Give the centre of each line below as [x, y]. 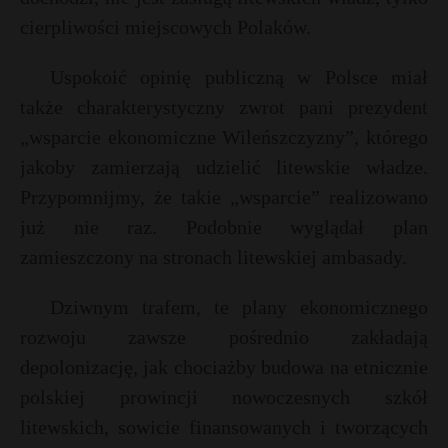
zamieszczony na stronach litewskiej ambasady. [213, 257]
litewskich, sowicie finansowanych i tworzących [224, 427]
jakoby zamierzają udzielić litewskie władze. [224, 167]
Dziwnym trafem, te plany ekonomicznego [239, 307]
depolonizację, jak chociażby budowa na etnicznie [224, 367]
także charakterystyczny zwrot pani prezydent [224, 107]
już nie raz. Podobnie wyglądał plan [224, 227]
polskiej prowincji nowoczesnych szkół [224, 397]
